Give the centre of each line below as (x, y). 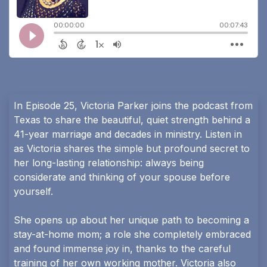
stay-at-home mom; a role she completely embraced (132, 234)
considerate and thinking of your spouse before (122, 177)
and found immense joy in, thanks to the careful (122, 248)
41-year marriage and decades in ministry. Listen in (128, 134)
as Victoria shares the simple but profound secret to (132, 148)
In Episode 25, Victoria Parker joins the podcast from (133, 105)
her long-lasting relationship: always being (109, 162)
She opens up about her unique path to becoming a (131, 220)
